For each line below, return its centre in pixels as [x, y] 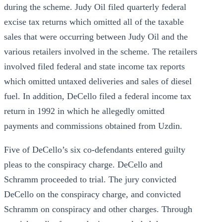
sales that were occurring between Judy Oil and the [96, 37]
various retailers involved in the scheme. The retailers [101, 52]
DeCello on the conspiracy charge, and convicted [92, 194]
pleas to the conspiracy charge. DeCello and [83, 165]
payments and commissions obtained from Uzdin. [93, 126]
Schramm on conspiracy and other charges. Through [98, 209]
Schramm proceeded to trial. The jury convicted [90, 179]
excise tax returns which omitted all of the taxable [94, 22]
